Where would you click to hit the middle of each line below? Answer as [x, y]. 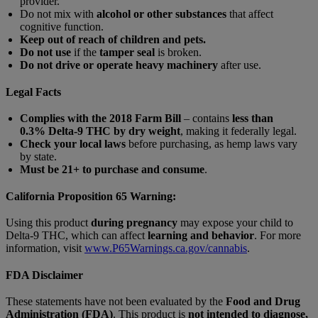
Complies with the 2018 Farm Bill [100, 118]
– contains [207, 118]
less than [253, 118]
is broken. [178, 52]
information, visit [45, 248]
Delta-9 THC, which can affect [77, 235]
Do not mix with [58, 13]
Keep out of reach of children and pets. [113, 39]
